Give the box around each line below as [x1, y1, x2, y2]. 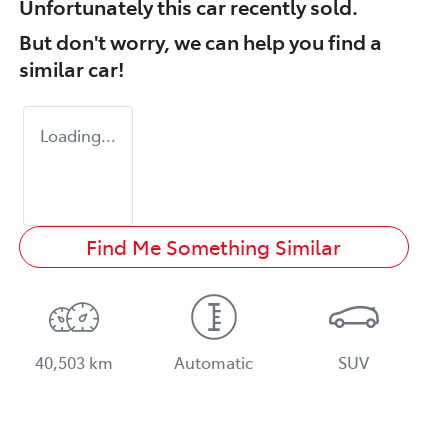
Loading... [40, 123, 116, 146]
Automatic [174, 350, 254, 373]
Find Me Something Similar [86, 232, 342, 260]
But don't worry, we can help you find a [19, 26, 382, 55]
